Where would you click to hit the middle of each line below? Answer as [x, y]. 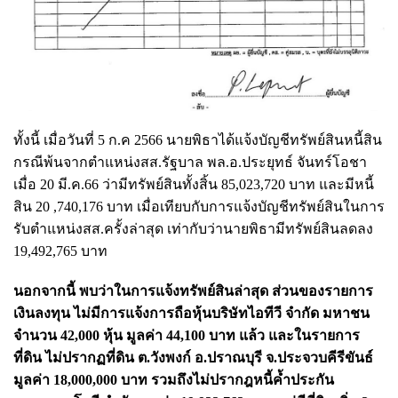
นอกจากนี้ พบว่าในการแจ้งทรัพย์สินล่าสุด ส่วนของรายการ [193, 291]
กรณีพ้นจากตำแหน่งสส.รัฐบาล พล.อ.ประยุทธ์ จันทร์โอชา [190, 163]
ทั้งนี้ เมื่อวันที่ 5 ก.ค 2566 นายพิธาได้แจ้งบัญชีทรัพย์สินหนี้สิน [198, 140]
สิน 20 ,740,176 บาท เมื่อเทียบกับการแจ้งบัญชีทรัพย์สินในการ [199, 207]
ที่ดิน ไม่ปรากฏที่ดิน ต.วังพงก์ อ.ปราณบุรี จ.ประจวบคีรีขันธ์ [193, 358]
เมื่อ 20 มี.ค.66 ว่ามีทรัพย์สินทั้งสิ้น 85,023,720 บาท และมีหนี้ [194, 185]
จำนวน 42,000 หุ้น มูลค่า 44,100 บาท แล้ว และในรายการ [187, 336]
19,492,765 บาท [60, 251]
